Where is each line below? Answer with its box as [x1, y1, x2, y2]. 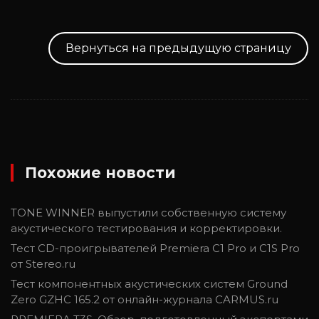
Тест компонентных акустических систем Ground [11, 276, 288, 291]
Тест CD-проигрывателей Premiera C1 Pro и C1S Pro [11, 241, 300, 255]
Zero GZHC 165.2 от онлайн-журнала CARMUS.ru [11, 292, 278, 306]
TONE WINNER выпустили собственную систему [11, 205, 286, 219]
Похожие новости [25, 163, 176, 182]
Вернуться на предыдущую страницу [66, 41, 291, 55]
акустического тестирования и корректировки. [11, 221, 282, 235]
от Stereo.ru [11, 256, 75, 271]
